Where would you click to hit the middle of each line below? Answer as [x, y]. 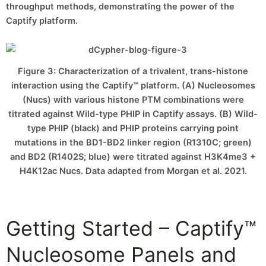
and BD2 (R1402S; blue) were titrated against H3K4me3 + [133, 157]
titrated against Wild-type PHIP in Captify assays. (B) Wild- [133, 114]
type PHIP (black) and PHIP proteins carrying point [133, 128]
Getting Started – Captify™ [131, 228]
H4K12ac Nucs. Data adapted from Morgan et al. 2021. [133, 171]
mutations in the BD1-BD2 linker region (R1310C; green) [133, 142]
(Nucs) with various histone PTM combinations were [133, 100]
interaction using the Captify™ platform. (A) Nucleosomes [133, 85]
